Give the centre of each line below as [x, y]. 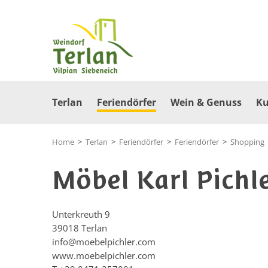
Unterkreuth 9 [81, 214]
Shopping [247, 142]
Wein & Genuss [206, 102]
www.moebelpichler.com [104, 255]
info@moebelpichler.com [104, 242]
